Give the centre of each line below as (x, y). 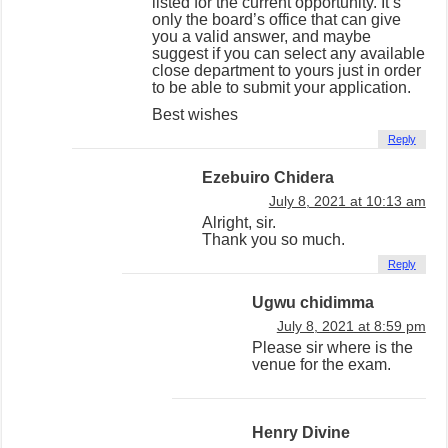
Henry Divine (301, 432)
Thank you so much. (274, 239)
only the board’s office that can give (277, 19)
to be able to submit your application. (282, 87)
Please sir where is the (333, 347)
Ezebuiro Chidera (268, 177)
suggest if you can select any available (289, 53)
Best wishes (195, 114)
